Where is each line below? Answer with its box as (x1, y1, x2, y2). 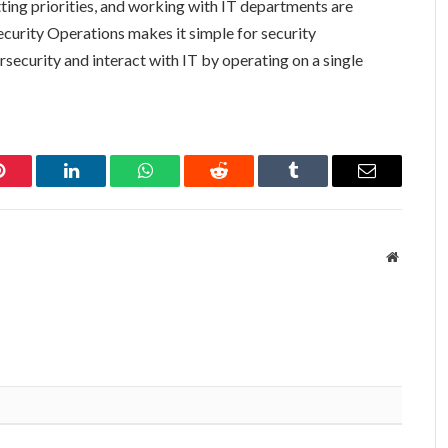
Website (397, 248, 442, 263)
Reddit (217, 176, 266, 195)
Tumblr (291, 176, 345, 195)
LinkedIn (69, 176, 136, 195)
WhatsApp (143, 176, 221, 195)
